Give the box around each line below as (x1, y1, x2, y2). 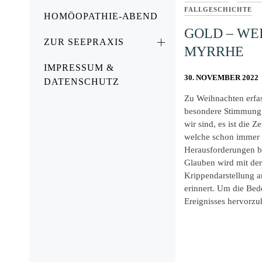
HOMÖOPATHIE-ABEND (44, 11, 158, 21)
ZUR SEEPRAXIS (44, 37, 124, 47)
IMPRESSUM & (44, 63, 114, 73)
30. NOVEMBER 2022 (184, 73, 258, 82)
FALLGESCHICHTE (184, 6, 252, 13)
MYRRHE (184, 44, 244, 60)
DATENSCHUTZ (44, 77, 119, 87)
